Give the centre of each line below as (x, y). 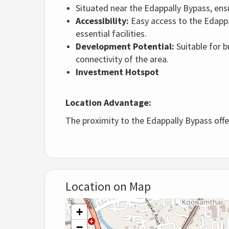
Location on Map (108, 187)
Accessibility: (102, 21)
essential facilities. (111, 34)
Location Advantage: (108, 103)
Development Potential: (125, 47)
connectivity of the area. (122, 59)
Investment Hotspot (117, 72)
